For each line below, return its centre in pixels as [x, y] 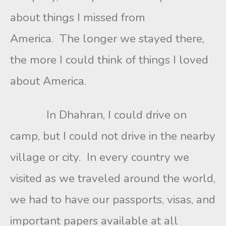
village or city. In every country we [100, 157]
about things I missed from [78, 17]
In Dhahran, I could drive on [98, 115]
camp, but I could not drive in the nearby [113, 136]
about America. [48, 81]
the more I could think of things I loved [109, 60]
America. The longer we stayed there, [107, 39]
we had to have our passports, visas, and [113, 200]
